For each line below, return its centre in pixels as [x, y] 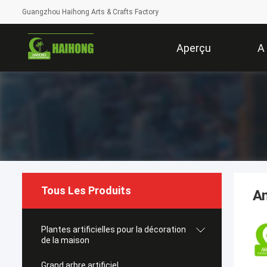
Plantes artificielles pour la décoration [114, 229]
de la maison [65, 240]
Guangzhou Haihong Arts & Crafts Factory [90, 12]
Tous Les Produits [86, 190]
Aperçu [194, 48]
